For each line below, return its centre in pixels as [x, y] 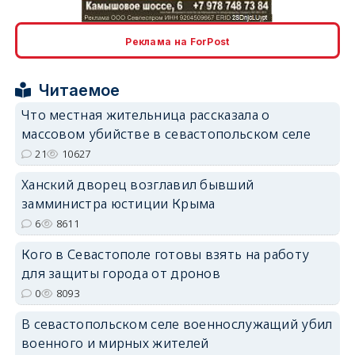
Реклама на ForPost [177, 42]
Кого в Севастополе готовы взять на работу [165, 254]
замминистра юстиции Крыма [118, 204]
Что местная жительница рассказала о [145, 115]
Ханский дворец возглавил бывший [137, 185]
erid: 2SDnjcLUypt [305, 24]
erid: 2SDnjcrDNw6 [303, 139]
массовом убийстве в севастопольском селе [166, 134]
